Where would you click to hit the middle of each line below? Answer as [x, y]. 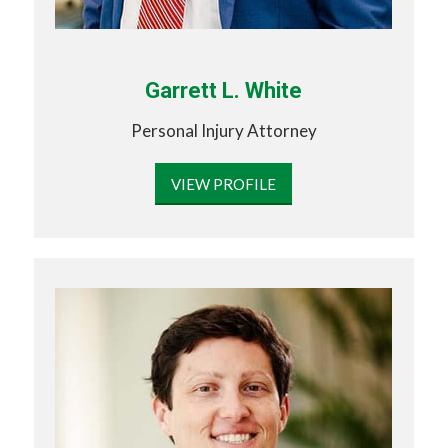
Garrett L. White [224, 90]
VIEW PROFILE [224, 183]
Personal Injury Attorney [223, 131]
